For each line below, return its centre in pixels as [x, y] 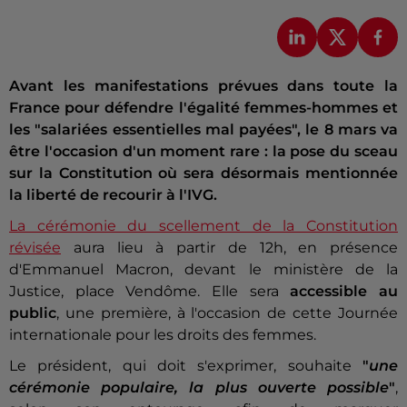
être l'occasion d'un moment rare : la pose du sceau [203, 152]
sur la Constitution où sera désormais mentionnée [203, 174]
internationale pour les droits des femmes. [163, 335]
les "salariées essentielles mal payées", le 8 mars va [203, 130]
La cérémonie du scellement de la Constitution [203, 226]
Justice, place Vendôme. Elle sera [144, 292]
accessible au [338, 292]
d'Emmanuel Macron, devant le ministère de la [203, 270]
